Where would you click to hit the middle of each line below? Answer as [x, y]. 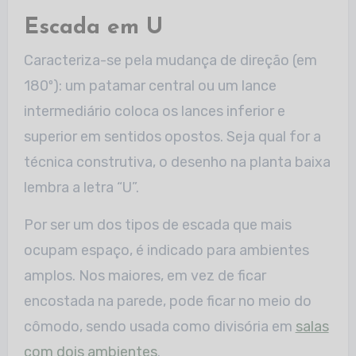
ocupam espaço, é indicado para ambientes [166, 250]
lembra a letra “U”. [81, 187]
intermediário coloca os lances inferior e [154, 111]
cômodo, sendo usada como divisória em [159, 326]
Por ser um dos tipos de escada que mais [157, 224]
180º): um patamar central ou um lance [150, 85]
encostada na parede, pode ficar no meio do [167, 301]
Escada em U [93, 28]
